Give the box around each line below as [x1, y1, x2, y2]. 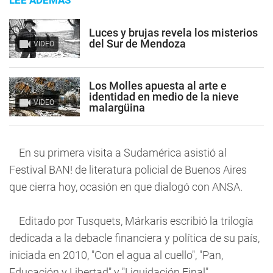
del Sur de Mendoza [89, 37, 186, 50]
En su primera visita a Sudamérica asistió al [9, 146, 227, 159]
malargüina [89, 101, 145, 114]
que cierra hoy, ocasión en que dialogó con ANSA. [9, 180, 243, 193]
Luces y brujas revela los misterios [89, 26, 258, 39]
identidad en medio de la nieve [89, 90, 239, 103]
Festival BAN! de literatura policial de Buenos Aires [9, 163, 247, 176]
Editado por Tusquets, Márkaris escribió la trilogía [9, 214, 253, 227]
